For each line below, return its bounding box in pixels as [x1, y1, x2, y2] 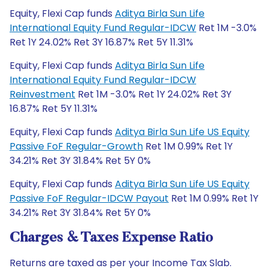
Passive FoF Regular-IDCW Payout [10, 191, 169, 205]
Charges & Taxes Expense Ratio [10, 231, 213, 245]
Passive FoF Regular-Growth [10, 139, 143, 153]
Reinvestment [10, 87, 75, 101]
